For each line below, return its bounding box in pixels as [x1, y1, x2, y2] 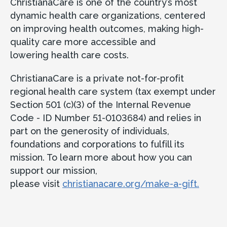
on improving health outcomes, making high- [10, 23, 204, 34]
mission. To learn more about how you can [10, 152, 192, 163]
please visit [10, 178, 62, 189]
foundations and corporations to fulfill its [10, 138, 184, 149]
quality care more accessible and [10, 36, 156, 47]
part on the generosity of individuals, [10, 125, 169, 136]
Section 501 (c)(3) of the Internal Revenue [10, 99, 191, 110]
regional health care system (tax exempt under [10, 86, 216, 97]
